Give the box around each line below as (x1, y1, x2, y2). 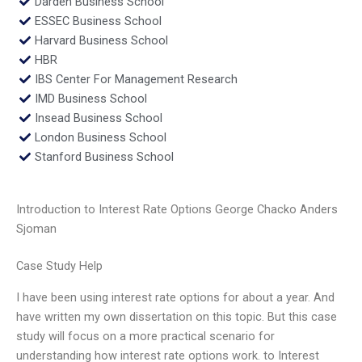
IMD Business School (34, 90, 147, 106)
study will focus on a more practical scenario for (16, 328, 275, 343)
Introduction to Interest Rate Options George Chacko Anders (16, 202, 338, 217)
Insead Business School (34, 110, 162, 125)
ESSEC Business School (34, 13, 162, 28)
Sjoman (16, 221, 57, 237)
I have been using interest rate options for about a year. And (16, 289, 335, 305)
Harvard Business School (34, 32, 168, 48)
